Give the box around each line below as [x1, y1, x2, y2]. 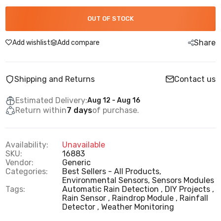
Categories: [5, 167, 48, 176]
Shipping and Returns [14, 74, 95, 84]
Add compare [57, 38, 100, 47]
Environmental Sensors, [62, 176, 152, 185]
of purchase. [92, 106, 139, 115]
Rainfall [180, 193, 208, 203]
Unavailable [62, 140, 105, 149]
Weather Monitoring [101, 202, 174, 212]
